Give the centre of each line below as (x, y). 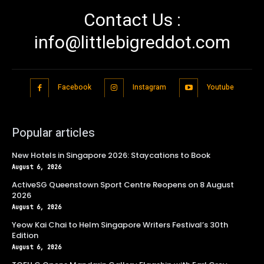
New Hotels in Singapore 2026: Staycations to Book (111, 156)
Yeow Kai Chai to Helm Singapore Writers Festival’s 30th (120, 225)
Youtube (221, 88)
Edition (25, 236)
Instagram (149, 88)
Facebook (75, 88)
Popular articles (53, 133)
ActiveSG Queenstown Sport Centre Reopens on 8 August (123, 185)
